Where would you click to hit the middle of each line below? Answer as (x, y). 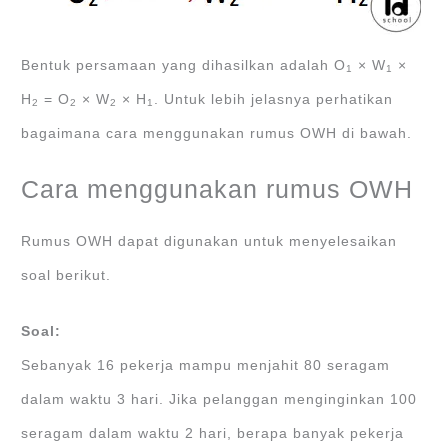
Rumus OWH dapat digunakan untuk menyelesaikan (209, 241)
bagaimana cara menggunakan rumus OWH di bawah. (217, 133)
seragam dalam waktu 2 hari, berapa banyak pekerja (213, 433)
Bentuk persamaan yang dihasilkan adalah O (184, 65)
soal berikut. (66, 275)
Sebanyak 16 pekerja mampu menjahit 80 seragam (206, 365)
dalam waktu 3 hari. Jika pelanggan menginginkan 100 (219, 399)
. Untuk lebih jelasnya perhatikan (274, 99)
